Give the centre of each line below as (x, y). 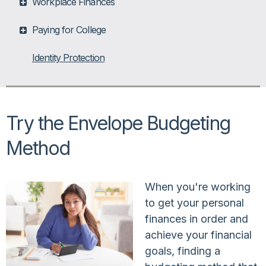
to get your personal (194, 202)
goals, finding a (183, 251)
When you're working (198, 186)
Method (38, 148)
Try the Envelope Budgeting (118, 123)
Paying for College (69, 29)
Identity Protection (68, 57)
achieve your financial (198, 235)
